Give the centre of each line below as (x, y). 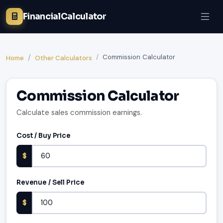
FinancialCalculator (64, 16)
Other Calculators (63, 58)
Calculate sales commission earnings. (79, 113)
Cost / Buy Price (44, 136)
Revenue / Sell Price (51, 183)
